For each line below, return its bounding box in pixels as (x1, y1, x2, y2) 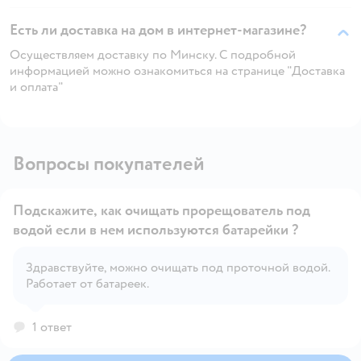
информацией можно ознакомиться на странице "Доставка (10, 62, 345, 79)
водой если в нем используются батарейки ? (13, 220, 298, 239)
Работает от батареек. (26, 275, 149, 292)
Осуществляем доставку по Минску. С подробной (10, 46, 296, 63)
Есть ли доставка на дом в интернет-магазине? (10, 20, 306, 39)
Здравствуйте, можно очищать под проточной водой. (26, 259, 330, 276)
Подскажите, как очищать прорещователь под (13, 201, 310, 220)
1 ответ (32, 318, 72, 335)
